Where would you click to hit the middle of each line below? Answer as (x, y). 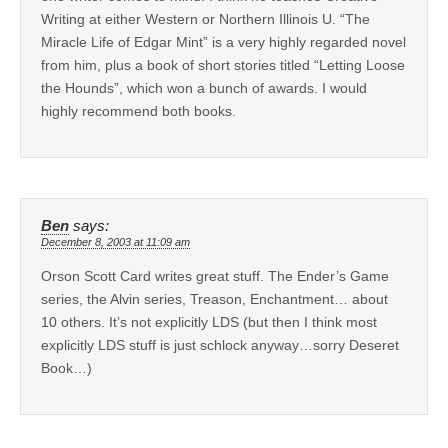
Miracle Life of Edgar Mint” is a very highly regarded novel (223, 41)
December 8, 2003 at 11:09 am (115, 241)
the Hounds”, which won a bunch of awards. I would (204, 87)
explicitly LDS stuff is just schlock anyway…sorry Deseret (220, 344)
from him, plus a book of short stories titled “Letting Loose (223, 64)
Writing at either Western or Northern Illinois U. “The (205, 18)
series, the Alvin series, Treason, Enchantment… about (214, 298)
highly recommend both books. (138, 110)
